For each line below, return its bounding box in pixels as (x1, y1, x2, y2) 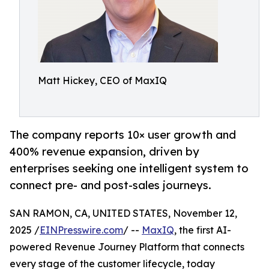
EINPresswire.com (40, 224, 123, 237)
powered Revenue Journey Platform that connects (10, 241, 244, 253)
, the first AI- (174, 224, 231, 237)
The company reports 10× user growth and (10, 128, 236, 142)
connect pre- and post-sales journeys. (10, 178, 211, 192)
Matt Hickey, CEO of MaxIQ (38, 74, 167, 86)
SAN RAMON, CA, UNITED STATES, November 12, (10, 207, 237, 220)
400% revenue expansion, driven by (10, 145, 199, 159)
